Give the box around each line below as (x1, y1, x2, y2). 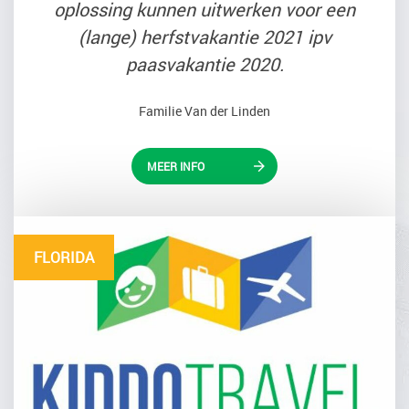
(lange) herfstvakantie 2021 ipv (78, 24, 331, 49)
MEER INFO (147, 158, 204, 173)
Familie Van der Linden (139, 101, 270, 120)
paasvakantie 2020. (125, 51, 284, 77)
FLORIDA (34, 246, 94, 267)
